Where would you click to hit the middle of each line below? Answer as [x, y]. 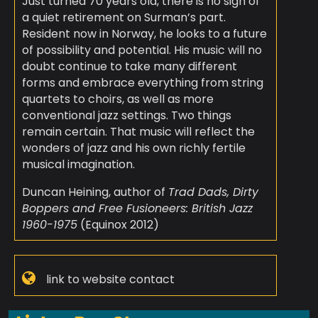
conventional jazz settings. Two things [126, 116]
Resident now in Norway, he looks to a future [144, 34]
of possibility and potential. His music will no [142, 50]
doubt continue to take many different [129, 67]
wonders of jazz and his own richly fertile [133, 148]
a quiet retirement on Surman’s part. [124, 18]
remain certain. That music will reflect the [138, 132]
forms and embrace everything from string [142, 83]
